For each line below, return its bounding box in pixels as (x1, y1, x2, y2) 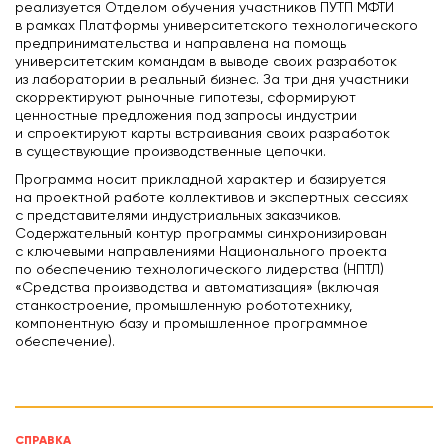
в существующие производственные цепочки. (15, 145, 326, 160)
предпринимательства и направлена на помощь (15, 37, 346, 52)
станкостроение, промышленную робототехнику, (15, 299, 352, 314)
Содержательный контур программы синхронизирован (15, 227, 387, 242)
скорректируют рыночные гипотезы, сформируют (15, 91, 356, 106)
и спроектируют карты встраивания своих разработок (15, 127, 390, 142)
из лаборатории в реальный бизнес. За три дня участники (15, 73, 409, 88)
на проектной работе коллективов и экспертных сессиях (15, 191, 408, 206)
